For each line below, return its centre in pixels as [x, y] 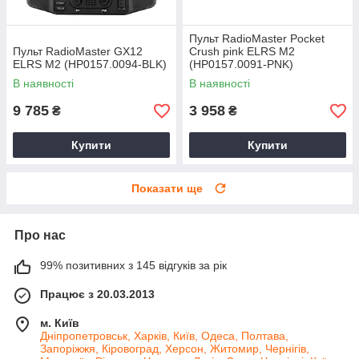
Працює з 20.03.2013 [97, 294]
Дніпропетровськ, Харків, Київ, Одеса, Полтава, [164, 336]
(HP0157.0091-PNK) [241, 65]
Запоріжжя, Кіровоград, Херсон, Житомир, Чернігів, [175, 349]
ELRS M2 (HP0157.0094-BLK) [90, 65]
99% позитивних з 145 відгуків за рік [133, 266]
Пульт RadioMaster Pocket [257, 39]
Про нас [40, 236]
